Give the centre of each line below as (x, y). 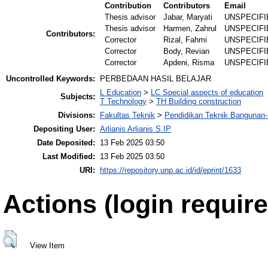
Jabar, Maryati (188, 17)
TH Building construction (199, 102)
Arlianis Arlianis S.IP (135, 129)
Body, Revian (187, 51)
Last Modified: (69, 157)
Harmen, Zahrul (190, 29)
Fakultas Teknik (127, 115)
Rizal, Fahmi (185, 40)
